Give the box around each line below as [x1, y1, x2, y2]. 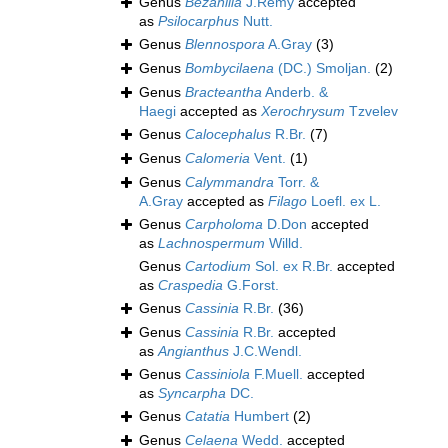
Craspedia [158, 277, 223, 294]
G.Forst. [223, 277, 279, 294]
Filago [268, 193, 307, 210]
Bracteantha [185, 84, 262, 101]
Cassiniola [185, 366, 250, 383]
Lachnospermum [158, 235, 265, 252]
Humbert [230, 408, 289, 425]
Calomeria [185, 150, 250, 167]
